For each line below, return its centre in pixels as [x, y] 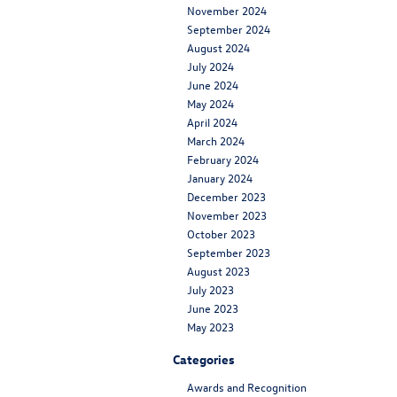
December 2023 [226, 196]
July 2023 [210, 289]
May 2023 [210, 326]
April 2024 [212, 121]
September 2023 [229, 252]
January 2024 [220, 177]
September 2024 [229, 28]
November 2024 [227, 10]
